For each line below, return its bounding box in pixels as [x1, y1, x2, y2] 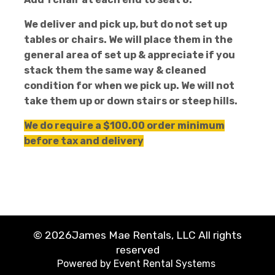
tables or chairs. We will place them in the [24, 34, 233, 45]
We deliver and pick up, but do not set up [24, 18, 227, 30]
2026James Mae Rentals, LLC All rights [45, 229, 242, 241]
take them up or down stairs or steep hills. [24, 95, 239, 107]
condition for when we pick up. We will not [24, 80, 234, 91]
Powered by [57, 258, 114, 269]
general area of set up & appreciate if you [24, 49, 235, 61]
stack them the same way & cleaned [24, 64, 206, 76]
